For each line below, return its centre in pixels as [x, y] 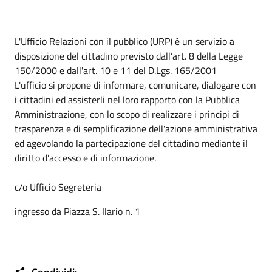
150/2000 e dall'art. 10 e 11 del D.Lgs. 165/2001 [116, 70]
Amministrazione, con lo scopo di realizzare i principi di [127, 114]
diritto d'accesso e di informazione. [85, 158]
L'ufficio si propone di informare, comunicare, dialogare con [135, 85]
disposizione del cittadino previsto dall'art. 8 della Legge [129, 56]
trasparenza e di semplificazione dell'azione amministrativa [136, 128]
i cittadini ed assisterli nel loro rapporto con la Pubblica [127, 99]
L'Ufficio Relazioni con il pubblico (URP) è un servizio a [124, 41]
